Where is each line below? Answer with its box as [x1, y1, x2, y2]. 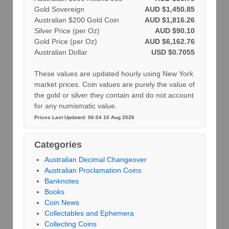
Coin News [44, 198, 79, 207]
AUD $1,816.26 [145, 16, 195, 25]
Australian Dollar [34, 48, 87, 57]
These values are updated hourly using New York [34, 70, 193, 78]
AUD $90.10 [155, 27, 195, 35]
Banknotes [44, 177, 79, 186]
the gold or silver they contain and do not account [34, 91, 194, 100]
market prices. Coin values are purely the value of [34, 80, 195, 89]
